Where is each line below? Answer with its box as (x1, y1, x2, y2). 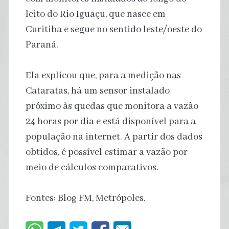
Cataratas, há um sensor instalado (25, 84, 170, 97)
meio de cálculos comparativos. (25, 161, 158, 174)
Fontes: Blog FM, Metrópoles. (25, 192, 146, 204)
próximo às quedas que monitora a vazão (25, 100, 198, 112)
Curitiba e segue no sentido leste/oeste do (25, 23, 202, 36)
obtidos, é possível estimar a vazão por (25, 146, 188, 158)
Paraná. (25, 38, 58, 51)
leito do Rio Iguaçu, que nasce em (25, 8, 166, 20)
